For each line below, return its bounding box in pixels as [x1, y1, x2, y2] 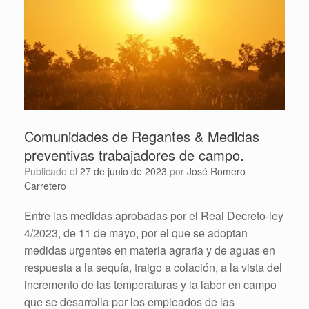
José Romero [187, 164, 246, 179]
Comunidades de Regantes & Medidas [24, 126, 259, 147]
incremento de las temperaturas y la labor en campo [24, 277, 277, 293]
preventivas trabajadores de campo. [24, 145, 244, 166]
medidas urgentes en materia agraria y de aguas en [24, 242, 275, 259]
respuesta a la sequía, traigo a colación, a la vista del [24, 259, 282, 276]
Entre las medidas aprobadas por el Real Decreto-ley [24, 208, 283, 224]
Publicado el [30, 164, 80, 179]
